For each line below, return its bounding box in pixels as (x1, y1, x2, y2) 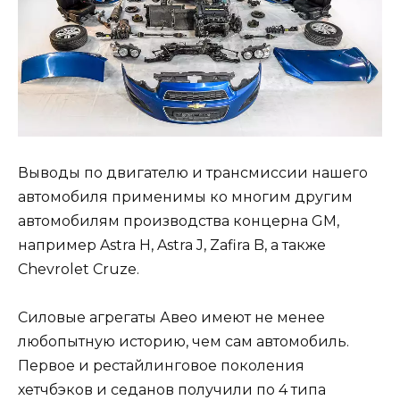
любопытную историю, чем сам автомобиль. (18, 333, 349, 351)
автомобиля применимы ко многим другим (18, 188, 353, 206)
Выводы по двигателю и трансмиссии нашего (18, 164, 368, 182)
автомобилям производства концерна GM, (18, 212, 339, 230)
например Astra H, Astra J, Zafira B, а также (18, 237, 326, 254)
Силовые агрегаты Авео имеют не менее (18, 309, 325, 327)
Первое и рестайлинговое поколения (18, 357, 304, 375)
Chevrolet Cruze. (18, 261, 139, 279)
